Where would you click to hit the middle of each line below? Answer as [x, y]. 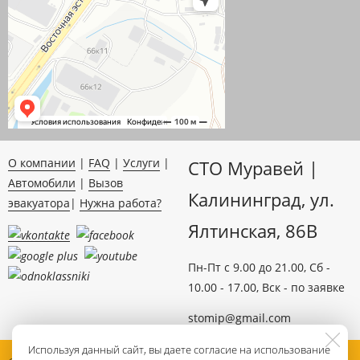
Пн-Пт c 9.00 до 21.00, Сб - [259, 267]
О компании [42, 162]
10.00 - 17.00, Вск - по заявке [266, 287]
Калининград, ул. [261, 199]
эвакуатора [39, 202]
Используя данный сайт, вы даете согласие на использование [179, 350]
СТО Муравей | [253, 168]
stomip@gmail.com [239, 317]
